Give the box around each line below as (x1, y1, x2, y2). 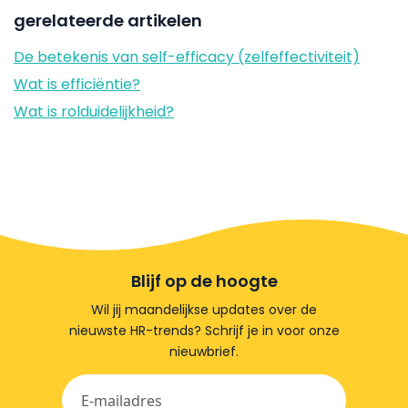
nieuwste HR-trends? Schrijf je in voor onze (68, 321, 340, 340)
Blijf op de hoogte (130, 270, 278, 292)
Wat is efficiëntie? (14, 74, 140, 95)
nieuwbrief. (169, 342, 239, 361)
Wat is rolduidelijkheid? (14, 101, 174, 122)
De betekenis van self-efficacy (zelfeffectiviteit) (14, 46, 360, 67)
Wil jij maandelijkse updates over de (91, 301, 317, 319)
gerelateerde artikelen (14, 9, 202, 32)
